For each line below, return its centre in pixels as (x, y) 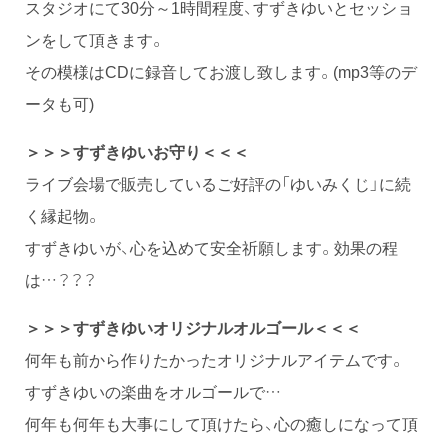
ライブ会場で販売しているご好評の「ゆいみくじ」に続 (218, 182)
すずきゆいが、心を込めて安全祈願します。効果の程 (211, 246)
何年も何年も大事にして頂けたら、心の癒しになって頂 (221, 422)
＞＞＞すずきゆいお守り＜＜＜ (137, 150)
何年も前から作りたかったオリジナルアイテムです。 (215, 358)
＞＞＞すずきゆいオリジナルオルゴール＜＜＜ (193, 326)
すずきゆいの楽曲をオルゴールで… (153, 390)
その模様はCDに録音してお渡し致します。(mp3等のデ (221, 70)
